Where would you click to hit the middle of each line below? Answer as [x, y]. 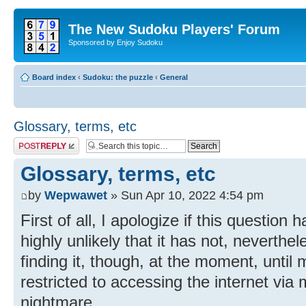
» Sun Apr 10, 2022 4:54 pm [185, 195]
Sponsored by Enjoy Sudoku [115, 42]
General [174, 77]
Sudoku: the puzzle [118, 77]
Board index [54, 77]
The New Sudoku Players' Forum [174, 29]
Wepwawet [76, 195]
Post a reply [33, 141]
